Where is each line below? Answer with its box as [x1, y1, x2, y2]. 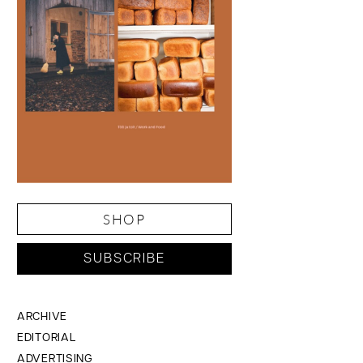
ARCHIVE [17, 311, 67, 324]
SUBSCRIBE [83, 252, 165, 267]
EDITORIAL [17, 332, 76, 345]
